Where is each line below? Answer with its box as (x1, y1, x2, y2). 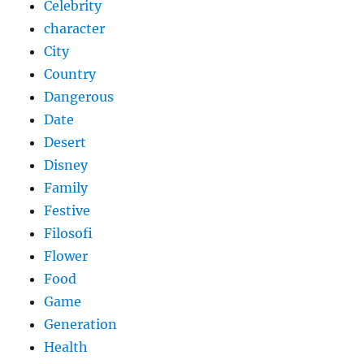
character (44, 20, 106, 37)
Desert (44, 134, 87, 151)
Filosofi (44, 225, 93, 242)
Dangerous (44, 89, 115, 106)
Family (44, 180, 89, 197)
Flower (44, 248, 89, 265)
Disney (44, 157, 89, 174)
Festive (44, 202, 91, 219)
